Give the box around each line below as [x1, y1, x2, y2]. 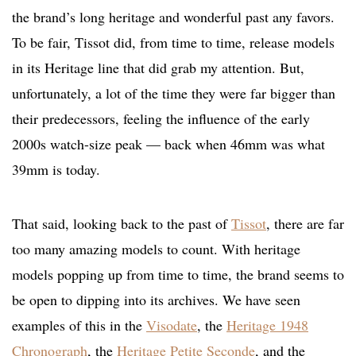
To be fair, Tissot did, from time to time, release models [12, 33, 335, 52]
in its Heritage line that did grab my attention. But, [12, 58, 304, 78]
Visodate [146, 315, 197, 335]
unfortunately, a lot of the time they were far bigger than [12, 83, 335, 103]
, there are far [266, 214, 344, 234]
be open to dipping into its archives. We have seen [12, 290, 300, 310]
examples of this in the [12, 315, 146, 335]
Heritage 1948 [226, 315, 308, 335]
